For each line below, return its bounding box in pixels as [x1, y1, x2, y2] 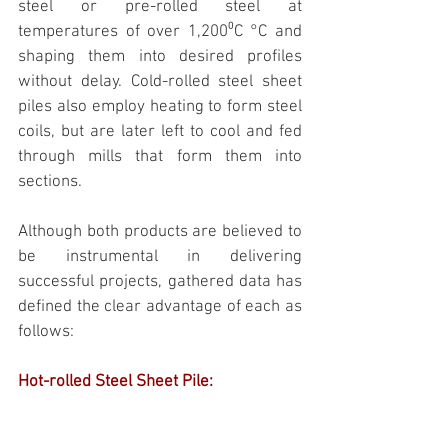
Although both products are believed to [18, 222, 302, 243]
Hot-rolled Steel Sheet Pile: [18, 372, 213, 393]
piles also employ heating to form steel [18, 97, 302, 118]
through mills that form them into [18, 147, 302, 168]
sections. [18, 172, 82, 193]
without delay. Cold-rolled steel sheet [18, 72, 302, 93]
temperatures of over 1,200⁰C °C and [18, 22, 302, 43]
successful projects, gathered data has [18, 272, 302, 293]
